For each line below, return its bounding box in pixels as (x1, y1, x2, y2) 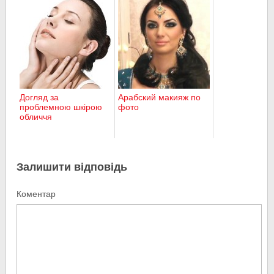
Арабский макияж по (118, 92, 201, 102)
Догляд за (20, 92, 59, 102)
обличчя (20, 111, 53, 122)
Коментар (17, 188, 56, 199)
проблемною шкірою (20, 102, 103, 112)
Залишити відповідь (17, 157, 128, 176)
